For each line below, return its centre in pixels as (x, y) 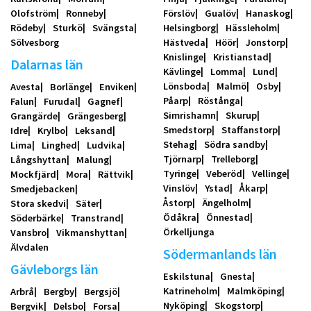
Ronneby (85, 13)
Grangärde (34, 116)
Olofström (33, 13)
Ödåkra (179, 217)
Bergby (59, 291)
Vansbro (28, 232)
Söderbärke (36, 218)
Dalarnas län (47, 64)
